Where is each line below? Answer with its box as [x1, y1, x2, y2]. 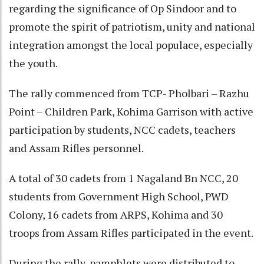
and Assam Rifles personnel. [9, 140, 144, 155]
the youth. [9, 55, 58, 70]
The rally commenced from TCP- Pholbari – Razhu [9, 85, 249, 100]
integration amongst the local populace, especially [9, 37, 253, 52]
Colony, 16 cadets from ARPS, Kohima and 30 [9, 207, 223, 222]
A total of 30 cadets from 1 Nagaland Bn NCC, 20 [9, 170, 238, 185]
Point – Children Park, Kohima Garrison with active [9, 104, 253, 118]
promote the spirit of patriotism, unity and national [9, 19, 255, 34]
